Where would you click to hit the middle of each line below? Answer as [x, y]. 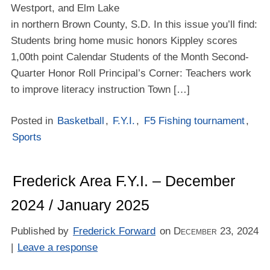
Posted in [33, 121]
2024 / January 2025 [80, 205]
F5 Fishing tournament [194, 121]
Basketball [81, 121]
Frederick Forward [115, 231]
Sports [27, 137]
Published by [41, 231]
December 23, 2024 [216, 231]
